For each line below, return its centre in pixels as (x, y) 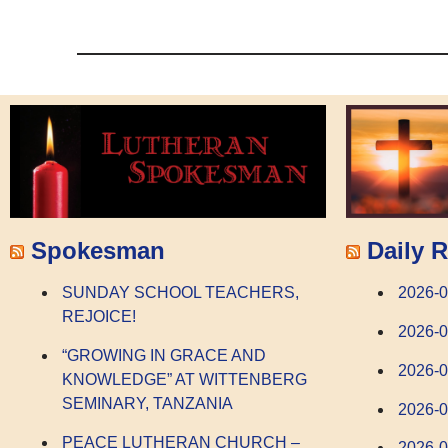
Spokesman (98, 250)
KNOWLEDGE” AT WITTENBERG (184, 379)
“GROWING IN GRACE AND (164, 355)
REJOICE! (99, 317)
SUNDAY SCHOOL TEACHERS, (180, 293)
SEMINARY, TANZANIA (147, 403)
